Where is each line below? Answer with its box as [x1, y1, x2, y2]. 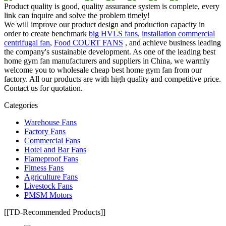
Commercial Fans [24, 136, 80, 145]
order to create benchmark [4, 29, 89, 38]
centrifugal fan [4, 38, 50, 47]
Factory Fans [24, 127, 66, 136]
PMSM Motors [24, 190, 72, 199]
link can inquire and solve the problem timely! [4, 11, 150, 20]
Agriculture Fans [24, 172, 78, 181]
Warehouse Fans [24, 118, 77, 127]
